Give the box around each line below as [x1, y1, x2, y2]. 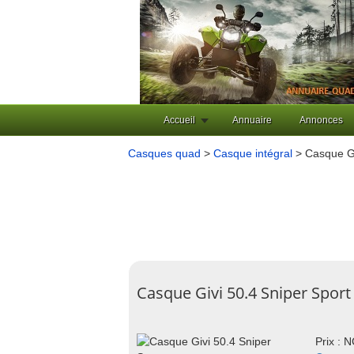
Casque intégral [213, 147, 292, 160]
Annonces [299, 115, 343, 126]
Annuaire [232, 115, 272, 126]
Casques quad [128, 147, 201, 160]
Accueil [164, 115, 195, 126]
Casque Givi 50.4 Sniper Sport [137, 282, 351, 303]
